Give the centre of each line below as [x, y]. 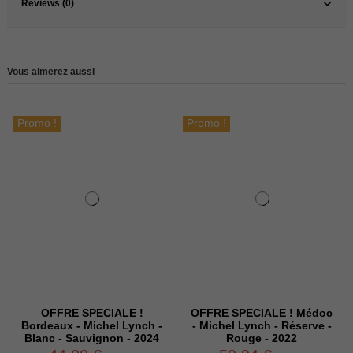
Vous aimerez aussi [51, 72]
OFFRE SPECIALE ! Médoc [262, 313]
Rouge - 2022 [262, 338]
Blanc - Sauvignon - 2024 [92, 338]
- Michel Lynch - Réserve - [262, 325]
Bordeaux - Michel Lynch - [92, 325]
